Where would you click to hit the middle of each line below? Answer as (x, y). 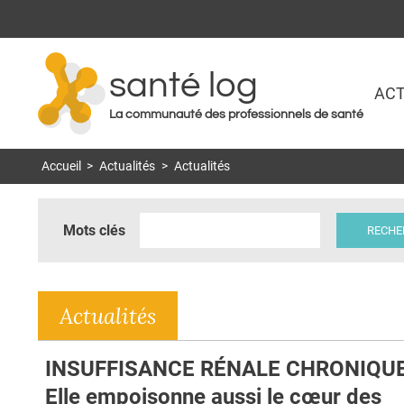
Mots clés (94, 230)
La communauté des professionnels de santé (236, 115)
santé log (184, 86)
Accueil (61, 167)
